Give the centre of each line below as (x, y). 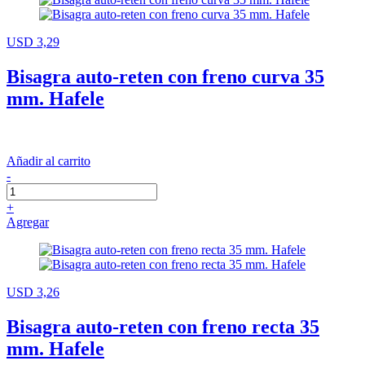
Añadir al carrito (48, 161)
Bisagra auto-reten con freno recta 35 (163, 326)
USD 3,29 (33, 42)
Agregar (28, 222)
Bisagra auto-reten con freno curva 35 (165, 76)
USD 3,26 (33, 292)
